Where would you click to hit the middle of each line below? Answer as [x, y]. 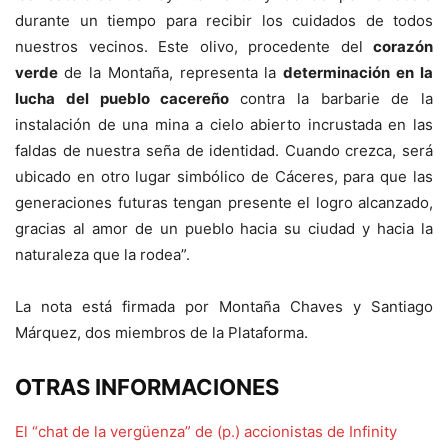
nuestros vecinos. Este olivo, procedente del [194, 46]
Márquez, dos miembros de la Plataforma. [161, 332]
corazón [403, 46]
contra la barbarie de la [336, 98]
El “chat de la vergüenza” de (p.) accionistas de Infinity [206, 431]
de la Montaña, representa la [173, 72]
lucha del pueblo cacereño [127, 98]
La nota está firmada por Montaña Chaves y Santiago [224, 306]
